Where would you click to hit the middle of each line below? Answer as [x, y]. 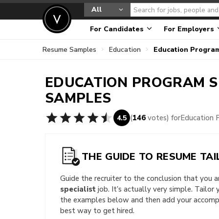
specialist [78, 189]
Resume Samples [69, 49]
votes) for [163, 118]
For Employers [190, 29]
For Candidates [118, 29]
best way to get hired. [97, 210]
